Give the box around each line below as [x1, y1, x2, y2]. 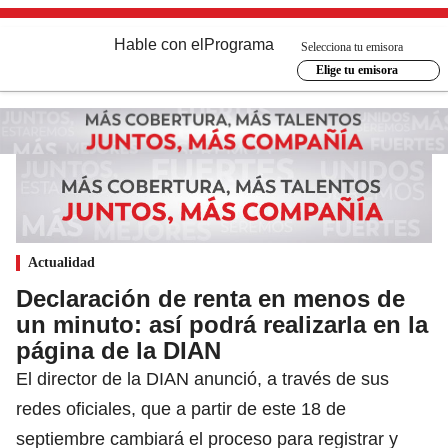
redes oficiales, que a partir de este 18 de [16, 398, 346, 419]
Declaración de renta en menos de [16, 284, 405, 312]
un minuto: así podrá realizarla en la [16, 310, 428, 338]
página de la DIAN [16, 336, 221, 364]
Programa [204, 36, 274, 53]
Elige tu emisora [315, 63, 398, 77]
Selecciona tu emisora [301, 39, 403, 54]
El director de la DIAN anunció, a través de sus [16, 368, 389, 389]
